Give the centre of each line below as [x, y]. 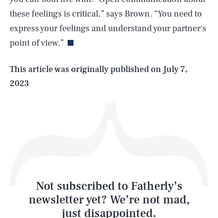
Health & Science [65, 94]
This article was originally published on [86, 69]
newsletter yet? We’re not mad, [109, 200]
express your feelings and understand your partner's [108, 28]
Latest [36, 186]
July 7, [175, 69]
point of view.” [37, 43]
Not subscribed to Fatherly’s [109, 186]
